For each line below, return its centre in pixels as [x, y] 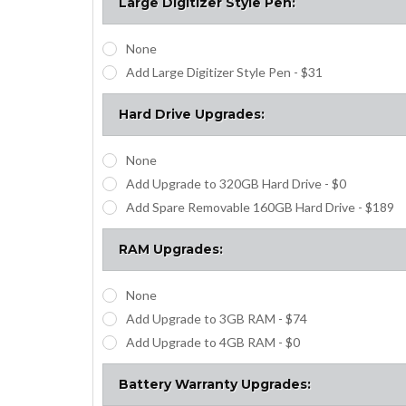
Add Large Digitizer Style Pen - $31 [224, 72]
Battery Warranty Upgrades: [215, 384]
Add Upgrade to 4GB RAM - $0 [213, 342]
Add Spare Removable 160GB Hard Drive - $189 [260, 207]
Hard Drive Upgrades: [192, 114]
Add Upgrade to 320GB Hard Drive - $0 [236, 183]
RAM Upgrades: [171, 249]
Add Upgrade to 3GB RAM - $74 [216, 318]
